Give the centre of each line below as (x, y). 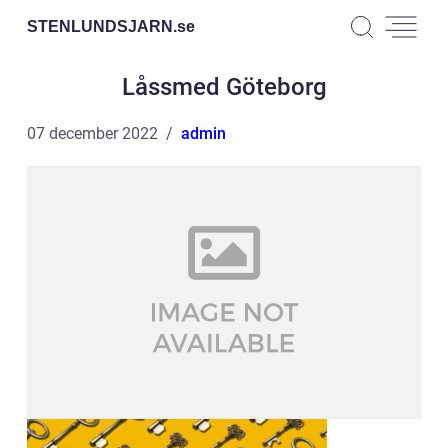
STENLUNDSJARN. (102, 26)
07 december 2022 (92, 133)
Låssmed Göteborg (224, 87)
